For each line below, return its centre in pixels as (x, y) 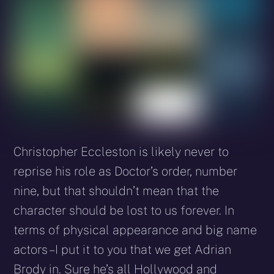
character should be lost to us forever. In (124, 211)
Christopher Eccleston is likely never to (121, 152)
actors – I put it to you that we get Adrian (123, 250)
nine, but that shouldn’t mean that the (117, 191)
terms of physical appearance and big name (135, 230)
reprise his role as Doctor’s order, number (126, 172)
